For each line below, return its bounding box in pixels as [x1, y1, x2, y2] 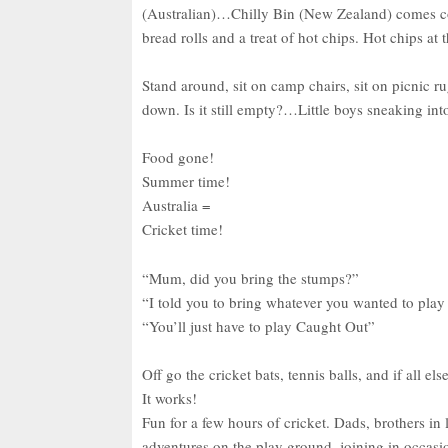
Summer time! [142, 171, 230, 192]
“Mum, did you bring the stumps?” [142, 267, 359, 288]
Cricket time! [142, 219, 223, 240]
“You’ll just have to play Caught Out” [142, 315, 375, 336]
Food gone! [142, 147, 214, 168]
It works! [142, 388, 197, 409]
